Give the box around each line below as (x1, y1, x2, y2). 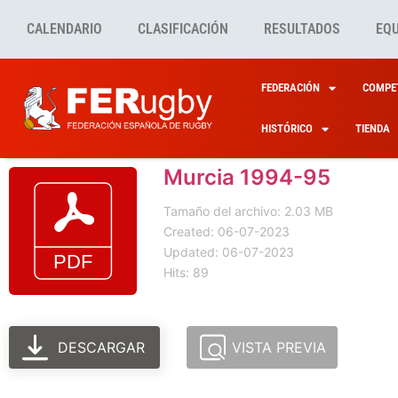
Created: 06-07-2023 (163, 224, 290, 239)
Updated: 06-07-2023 (163, 244, 294, 259)
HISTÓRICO (260, 122, 313, 135)
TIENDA (354, 122, 390, 135)
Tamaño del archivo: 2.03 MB (163, 203, 333, 219)
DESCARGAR (58, 338, 146, 356)
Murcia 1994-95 (163, 164, 330, 190)
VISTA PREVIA (232, 338, 327, 356)
